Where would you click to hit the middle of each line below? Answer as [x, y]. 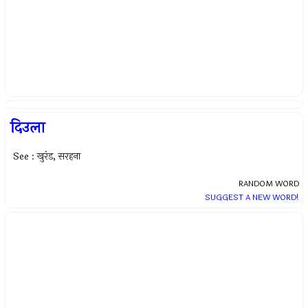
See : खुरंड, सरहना [47, 156]
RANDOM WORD [268, 184]
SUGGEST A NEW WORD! [252, 197]
